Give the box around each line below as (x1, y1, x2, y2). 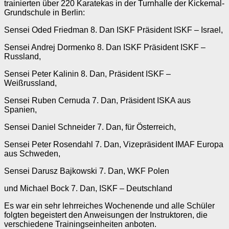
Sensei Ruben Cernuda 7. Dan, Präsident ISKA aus (4, 96, 191, 105)
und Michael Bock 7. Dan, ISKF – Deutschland (4, 184, 172, 193)
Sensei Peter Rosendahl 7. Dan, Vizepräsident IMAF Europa (4, 140, 223, 149)
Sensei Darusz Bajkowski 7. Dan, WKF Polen (4, 167, 169, 176)
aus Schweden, (4, 149, 60, 158)
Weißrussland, (4, 79, 57, 88)
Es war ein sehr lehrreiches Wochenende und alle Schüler (4, 201, 215, 211)
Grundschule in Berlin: (4, 8, 85, 17)
